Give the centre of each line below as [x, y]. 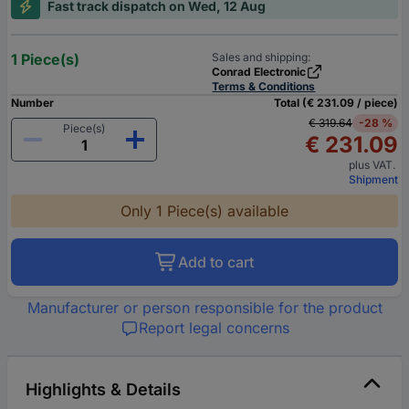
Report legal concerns [214, 328]
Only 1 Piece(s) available [204, 211]
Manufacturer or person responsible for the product [204, 308]
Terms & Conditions [264, 87]
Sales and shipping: [262, 58]
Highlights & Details [103, 390]
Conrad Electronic [259, 72]
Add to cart [216, 262]
